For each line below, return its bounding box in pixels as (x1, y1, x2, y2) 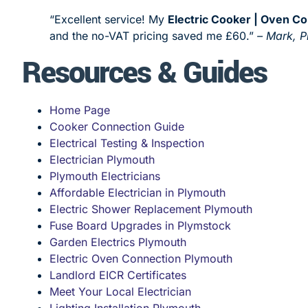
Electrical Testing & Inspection (49, 135, 204, 150)
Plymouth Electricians (49, 168, 160, 183)
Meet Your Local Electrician (49, 284, 191, 298)
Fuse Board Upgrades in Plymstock (49, 218, 231, 232)
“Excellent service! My (49, 12, 168, 26)
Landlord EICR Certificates (49, 267, 186, 282)
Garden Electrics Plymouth (49, 234, 186, 249)
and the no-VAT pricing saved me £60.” (49, 28, 257, 43)
